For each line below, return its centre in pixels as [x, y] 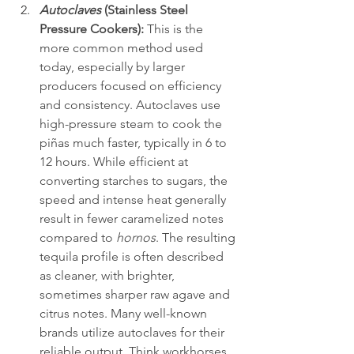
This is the [175, 28]
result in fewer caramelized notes [133, 218]
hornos [136, 237]
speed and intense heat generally [134, 199]
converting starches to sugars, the [135, 180]
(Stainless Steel [146, 9]
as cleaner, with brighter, [109, 275]
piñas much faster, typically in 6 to [135, 142]
